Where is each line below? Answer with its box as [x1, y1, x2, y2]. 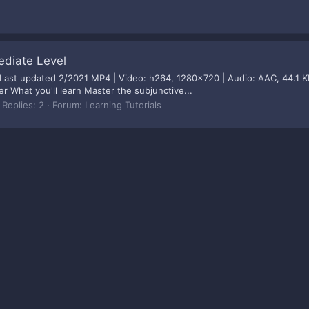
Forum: [52, 99, 85, 110]
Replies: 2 [2, 99, 44, 110]
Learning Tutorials [85, 99, 161, 110]
